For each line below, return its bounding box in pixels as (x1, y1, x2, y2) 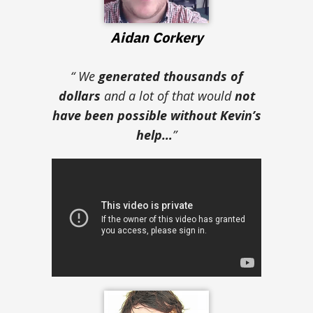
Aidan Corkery (110, 28, 203, 48)
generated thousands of (98, 68, 243, 85)
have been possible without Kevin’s (52, 107, 261, 124)
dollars (58, 87, 101, 105)
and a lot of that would (100, 87, 235, 105)
